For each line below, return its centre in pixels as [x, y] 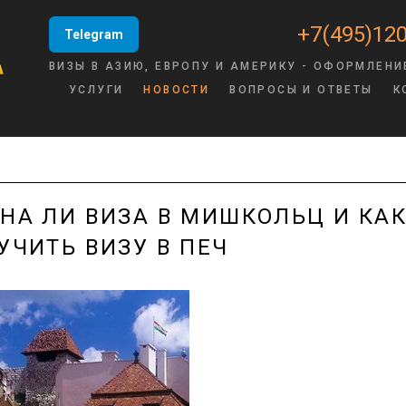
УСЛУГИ [97, 90]
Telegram [94, 34]
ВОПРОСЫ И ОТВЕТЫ [301, 90]
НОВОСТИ [177, 90]
